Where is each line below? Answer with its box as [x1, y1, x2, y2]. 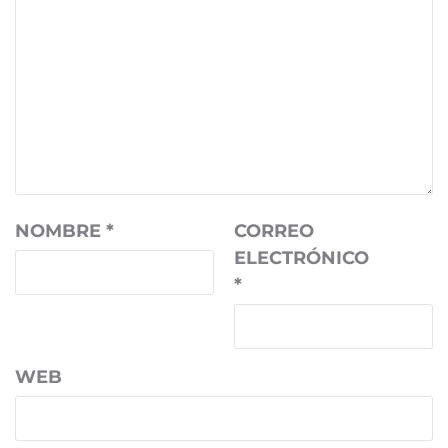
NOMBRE [15, 220, 106, 242]
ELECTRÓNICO [234, 247, 369, 269]
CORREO [234, 220, 314, 242]
